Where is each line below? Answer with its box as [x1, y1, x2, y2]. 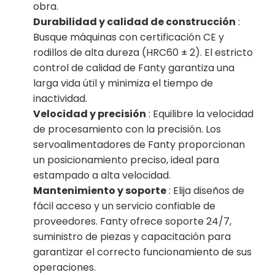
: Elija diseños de [166, 184, 245, 198]
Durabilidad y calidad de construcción [33, 15, 236, 29]
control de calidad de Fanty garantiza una [33, 61, 235, 76]
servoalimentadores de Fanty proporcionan [33, 137, 246, 152]
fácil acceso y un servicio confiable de [33, 199, 216, 214]
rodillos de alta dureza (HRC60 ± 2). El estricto [33, 45, 254, 60]
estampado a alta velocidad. [33, 168, 171, 183]
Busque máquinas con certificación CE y [33, 30, 225, 45]
